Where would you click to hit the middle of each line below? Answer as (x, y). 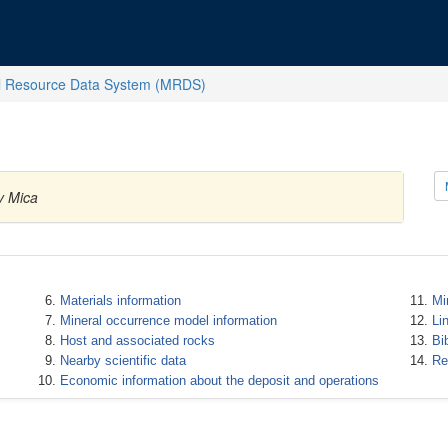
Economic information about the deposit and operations (219, 380)
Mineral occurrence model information (168, 320)
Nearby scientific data (122, 360)
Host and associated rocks (137, 340)
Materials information (120, 300)
